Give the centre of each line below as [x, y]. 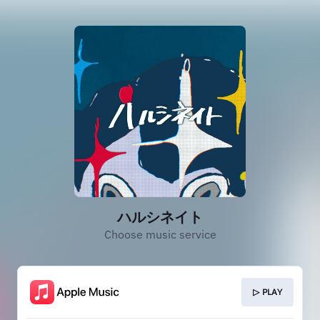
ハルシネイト [160, 217]
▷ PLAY [267, 292]
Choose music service [160, 234]
